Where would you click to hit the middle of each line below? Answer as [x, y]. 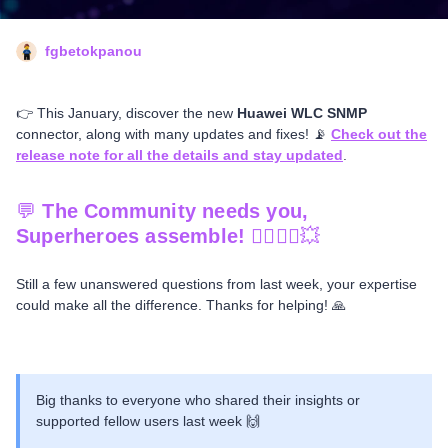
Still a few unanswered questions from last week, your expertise [216, 284]
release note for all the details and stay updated [179, 155]
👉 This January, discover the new [126, 113]
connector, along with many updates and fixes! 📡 [173, 134]
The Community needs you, [175, 211]
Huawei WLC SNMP [302, 113]
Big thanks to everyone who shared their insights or [198, 400]
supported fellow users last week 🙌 [148, 421]
